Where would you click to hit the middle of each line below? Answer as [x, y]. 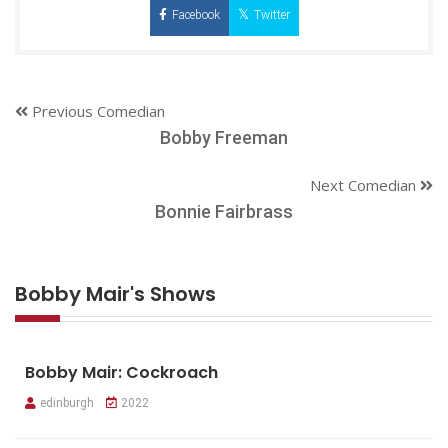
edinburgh [67, 402]
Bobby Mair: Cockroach [121, 372]
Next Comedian [365, 184]
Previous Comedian [96, 110]
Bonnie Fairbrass [224, 211]
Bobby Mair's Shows [115, 293]
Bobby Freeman [224, 137]
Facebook [195, 14]
